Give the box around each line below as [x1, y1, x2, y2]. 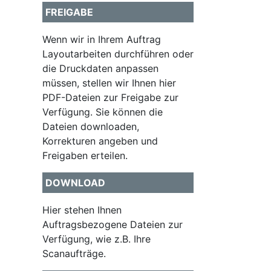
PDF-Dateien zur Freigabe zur [42, 91, 178, 103]
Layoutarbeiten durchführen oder [42, 48, 194, 60]
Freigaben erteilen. [42, 149, 128, 162]
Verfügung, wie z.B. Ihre [42, 233, 151, 245]
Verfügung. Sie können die [42, 106, 163, 118]
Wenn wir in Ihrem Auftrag [42, 33, 161, 45]
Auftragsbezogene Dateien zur [42, 218, 183, 230]
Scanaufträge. [42, 247, 106, 260]
